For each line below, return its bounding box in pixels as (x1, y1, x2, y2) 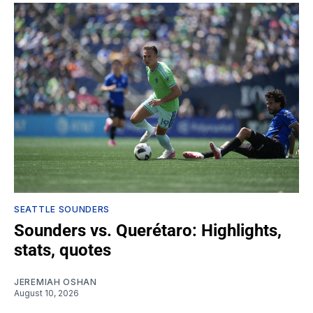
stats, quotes (14, 240, 111, 260)
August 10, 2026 (14, 287, 79, 298)
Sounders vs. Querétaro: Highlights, (14, 220, 282, 240)
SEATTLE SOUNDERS (14, 203, 110, 214)
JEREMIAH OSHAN (14, 276, 97, 287)
